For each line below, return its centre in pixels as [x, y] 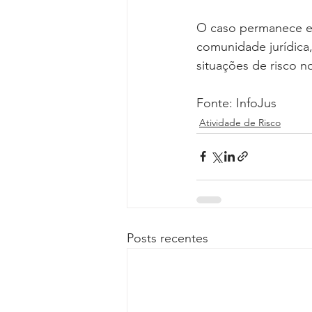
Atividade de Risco [240, 122]
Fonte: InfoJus [236, 103]
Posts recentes [167, 238]
